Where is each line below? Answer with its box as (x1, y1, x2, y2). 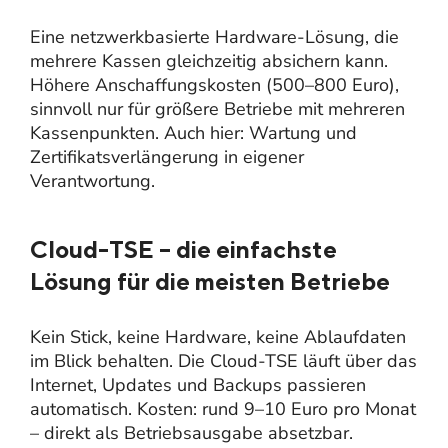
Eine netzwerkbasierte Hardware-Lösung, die (30, 24, 399, 49)
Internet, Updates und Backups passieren (30, 372, 366, 397)
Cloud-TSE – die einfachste (30, 234, 337, 263)
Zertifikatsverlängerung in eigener (30, 144, 304, 169)
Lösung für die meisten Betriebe (30, 266, 390, 295)
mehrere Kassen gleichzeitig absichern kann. (30, 48, 388, 73)
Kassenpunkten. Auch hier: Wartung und (30, 120, 357, 145)
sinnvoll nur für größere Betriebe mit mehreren (30, 96, 405, 121)
